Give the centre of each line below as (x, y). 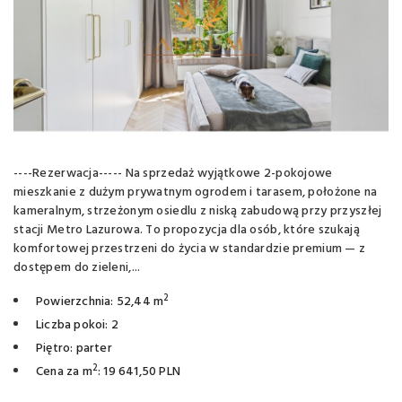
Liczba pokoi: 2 (77, 325)
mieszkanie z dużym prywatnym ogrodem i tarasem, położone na (196, 192)
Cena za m (64, 372)
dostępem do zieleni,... (77, 268)
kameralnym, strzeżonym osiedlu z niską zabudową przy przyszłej (198, 211)
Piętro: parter (74, 349)
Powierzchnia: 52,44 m (100, 302)
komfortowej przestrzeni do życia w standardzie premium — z (190, 249)
